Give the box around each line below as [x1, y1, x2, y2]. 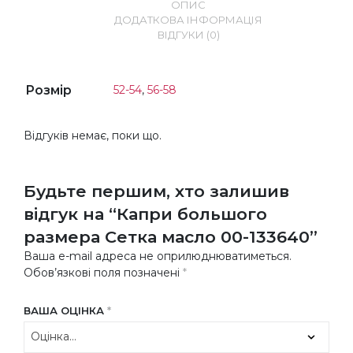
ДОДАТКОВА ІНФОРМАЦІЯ [114, 13, 263, 26]
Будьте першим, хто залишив [24, 180, 289, 201]
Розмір [25, 82, 72, 98]
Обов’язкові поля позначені [24, 265, 183, 280]
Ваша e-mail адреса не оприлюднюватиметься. [24, 248, 292, 263]
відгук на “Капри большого [24, 203, 267, 224]
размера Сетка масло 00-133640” [24, 226, 318, 247]
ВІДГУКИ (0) [157, 28, 220, 41]
